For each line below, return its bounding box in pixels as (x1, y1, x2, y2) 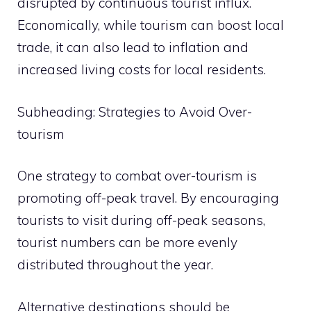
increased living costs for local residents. (17, 61, 266, 78)
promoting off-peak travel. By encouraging (17, 190, 279, 206)
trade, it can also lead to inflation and (17, 39, 249, 56)
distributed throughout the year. (17, 256, 213, 273)
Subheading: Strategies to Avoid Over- (17, 103, 252, 120)
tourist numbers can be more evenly (17, 234, 237, 251)
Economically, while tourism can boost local (17, 17, 284, 33)
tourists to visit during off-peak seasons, (17, 212, 265, 228)
